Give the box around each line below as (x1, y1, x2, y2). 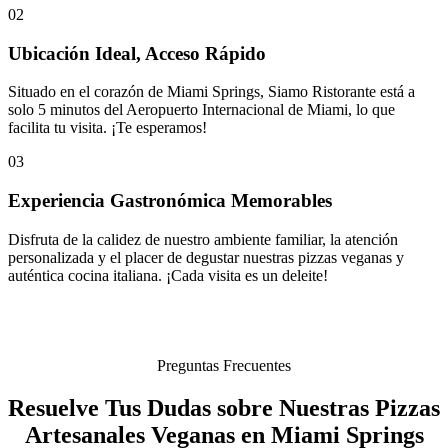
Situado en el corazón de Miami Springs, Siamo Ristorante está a (8, 83, 415, 101)
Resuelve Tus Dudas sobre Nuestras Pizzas (8, 394, 440, 421)
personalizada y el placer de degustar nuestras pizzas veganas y (8, 248, 404, 266)
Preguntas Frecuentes (157, 356, 291, 374)
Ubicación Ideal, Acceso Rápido (8, 42, 266, 64)
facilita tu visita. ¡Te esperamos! (8, 119, 207, 137)
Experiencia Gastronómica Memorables (8, 190, 332, 212)
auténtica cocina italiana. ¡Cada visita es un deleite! (8, 266, 328, 284)
